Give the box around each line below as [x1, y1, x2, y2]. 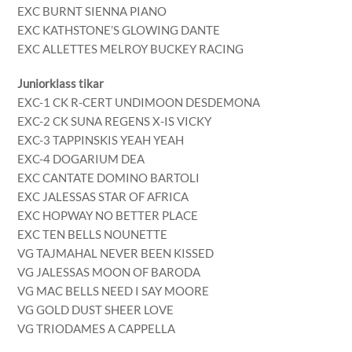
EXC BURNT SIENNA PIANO [17, 4, 167, 18]
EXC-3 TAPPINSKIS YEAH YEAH [17, 132, 185, 147]
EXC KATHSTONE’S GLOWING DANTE [17, 23, 221, 37]
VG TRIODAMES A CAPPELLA [17, 321, 176, 335]
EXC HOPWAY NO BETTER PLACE [17, 207, 199, 222]
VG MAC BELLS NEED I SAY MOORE [17, 283, 210, 298]
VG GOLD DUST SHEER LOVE [17, 302, 174, 317]
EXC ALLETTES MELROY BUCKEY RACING [17, 42, 244, 56]
